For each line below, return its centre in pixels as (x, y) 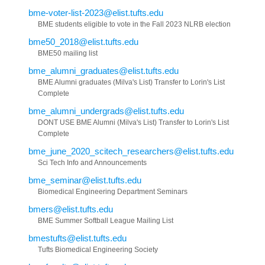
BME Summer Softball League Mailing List (106, 221)
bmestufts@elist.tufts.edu (77, 238)
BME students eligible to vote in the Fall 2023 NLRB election (134, 25)
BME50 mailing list (68, 54)
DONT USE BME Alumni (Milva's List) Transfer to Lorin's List (133, 123)
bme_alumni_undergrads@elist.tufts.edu (106, 111)
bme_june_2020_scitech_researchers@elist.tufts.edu (131, 151)
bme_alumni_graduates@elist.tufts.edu (104, 71)
